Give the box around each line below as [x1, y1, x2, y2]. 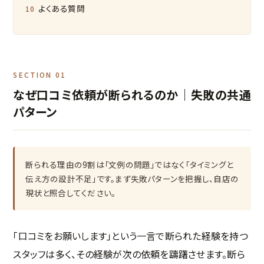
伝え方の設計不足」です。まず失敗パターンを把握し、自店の [25, 172, 239, 184]
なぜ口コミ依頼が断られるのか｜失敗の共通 [13, 85, 251, 103]
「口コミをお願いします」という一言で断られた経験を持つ [13, 228, 248, 243]
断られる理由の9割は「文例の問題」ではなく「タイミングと [25, 158, 234, 170]
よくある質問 [38, 2, 85, 14]
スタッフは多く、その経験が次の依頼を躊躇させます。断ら [13, 246, 245, 261]
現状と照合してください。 [25, 186, 116, 199]
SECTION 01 [13, 69, 66, 80]
